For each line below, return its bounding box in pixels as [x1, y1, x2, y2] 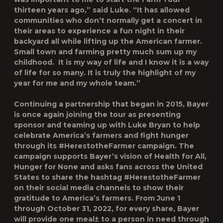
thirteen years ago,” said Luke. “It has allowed [14, 5, 190, 14]
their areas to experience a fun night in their [14, 26, 185, 35]
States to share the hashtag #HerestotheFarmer [14, 173, 201, 182]
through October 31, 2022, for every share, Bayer [14, 204, 199, 213]
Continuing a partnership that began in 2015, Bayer [14, 100, 209, 109]
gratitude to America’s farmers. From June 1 [14, 194, 180, 203]
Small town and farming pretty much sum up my [14, 47, 197, 56]
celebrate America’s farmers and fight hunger [14, 131, 189, 140]
